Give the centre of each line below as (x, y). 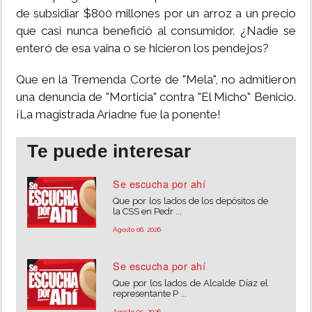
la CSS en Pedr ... (148, 211)
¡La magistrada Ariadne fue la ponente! (118, 114)
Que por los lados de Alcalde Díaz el (190, 283)
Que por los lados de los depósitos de (190, 201)
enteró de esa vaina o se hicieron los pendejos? (142, 48)
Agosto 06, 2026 (137, 229)
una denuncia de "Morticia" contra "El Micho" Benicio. (156, 97)
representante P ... (150, 294)
